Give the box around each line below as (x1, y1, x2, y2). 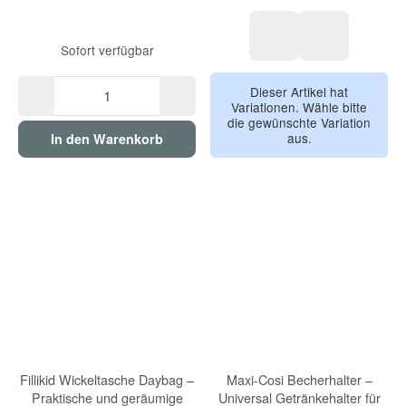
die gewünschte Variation (227, 113, 371, 132)
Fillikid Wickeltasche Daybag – (20, 370, 194, 390)
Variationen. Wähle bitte (231, 98, 367, 117)
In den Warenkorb (51, 129, 163, 148)
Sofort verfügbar (60, 41, 154, 60)
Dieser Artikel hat (250, 82, 348, 101)
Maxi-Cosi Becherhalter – (226, 370, 372, 390)
